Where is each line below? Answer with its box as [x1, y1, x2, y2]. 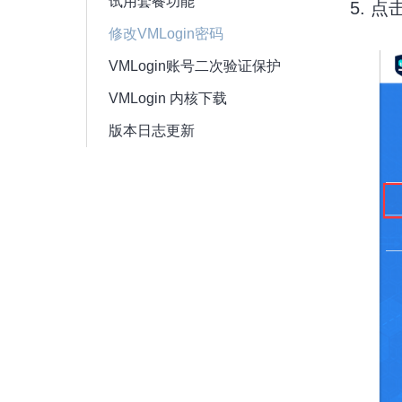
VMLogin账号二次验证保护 [109, 58, 281, 74]
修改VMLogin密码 [109, 26, 223, 41]
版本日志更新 [109, 123, 195, 138]
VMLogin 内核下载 [109, 91, 227, 106]
